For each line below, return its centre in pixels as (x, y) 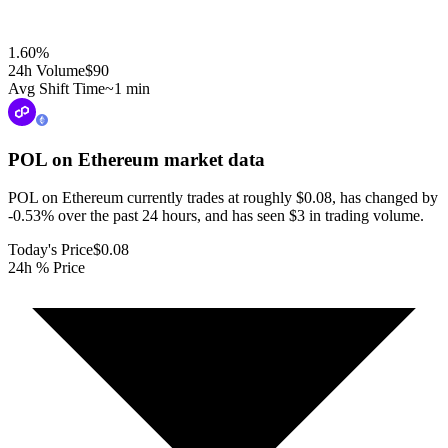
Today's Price (50, 250)
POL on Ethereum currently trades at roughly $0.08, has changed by (223, 198)
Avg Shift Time (56, 88)
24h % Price (46, 268)
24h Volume (46, 70)
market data (212, 159)
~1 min (127, 88)
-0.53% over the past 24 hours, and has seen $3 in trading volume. (216, 216)
